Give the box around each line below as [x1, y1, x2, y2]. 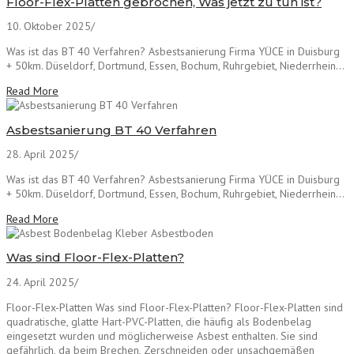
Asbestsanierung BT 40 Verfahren [6, 122, 217, 137]
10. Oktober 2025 [6, 19, 91, 34]
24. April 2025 [6, 274, 74, 289]
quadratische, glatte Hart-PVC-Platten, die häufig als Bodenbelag [6, 314, 311, 329]
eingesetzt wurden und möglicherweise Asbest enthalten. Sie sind [6, 328, 318, 343]
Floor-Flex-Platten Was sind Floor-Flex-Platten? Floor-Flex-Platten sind [6, 299, 343, 314]
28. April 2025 [6, 147, 74, 162]
